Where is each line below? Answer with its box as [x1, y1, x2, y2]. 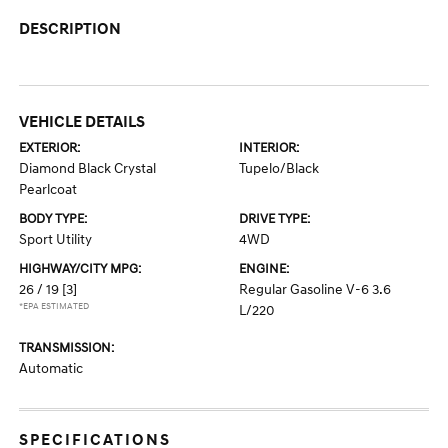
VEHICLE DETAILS [19, 112, 146, 133]
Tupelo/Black [239, 160, 319, 178]
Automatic [19, 360, 84, 378]
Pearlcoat [19, 181, 78, 199]
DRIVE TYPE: [239, 211, 310, 228]
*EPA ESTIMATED [19, 301, 90, 313]
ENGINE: [239, 261, 289, 278]
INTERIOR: [239, 140, 299, 157]
